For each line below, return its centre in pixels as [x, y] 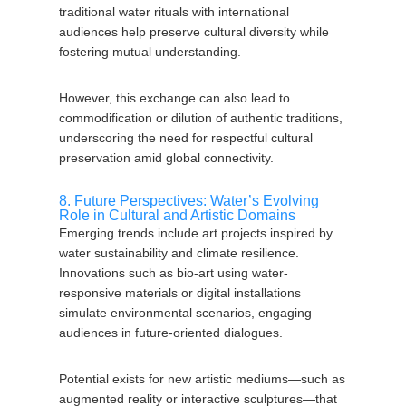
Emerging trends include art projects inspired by [195, 233]
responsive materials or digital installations [179, 293]
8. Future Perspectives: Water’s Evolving [188, 201]
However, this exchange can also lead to [174, 98]
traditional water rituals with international [174, 12]
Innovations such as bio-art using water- [173, 273]
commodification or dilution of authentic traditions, [200, 118]
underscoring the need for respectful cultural [185, 138]
